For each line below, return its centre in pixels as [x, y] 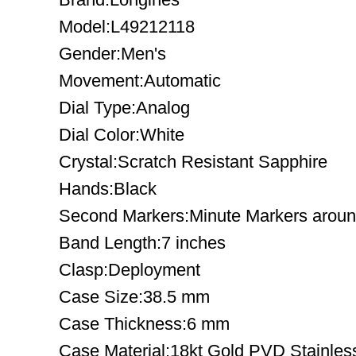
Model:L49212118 [127, 27]
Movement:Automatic [140, 81]
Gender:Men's [112, 54]
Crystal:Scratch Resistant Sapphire [193, 162]
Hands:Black [108, 189]
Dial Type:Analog [124, 108]
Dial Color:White [122, 135]
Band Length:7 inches [142, 243]
